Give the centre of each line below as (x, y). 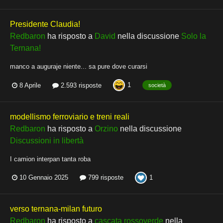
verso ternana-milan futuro (56, 209)
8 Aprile (30, 85)
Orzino (106, 128)
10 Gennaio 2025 (44, 178)
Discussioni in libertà (47, 140)
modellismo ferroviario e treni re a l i (70, 116)
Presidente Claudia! (45, 24)
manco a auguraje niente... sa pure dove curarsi (79, 67)
